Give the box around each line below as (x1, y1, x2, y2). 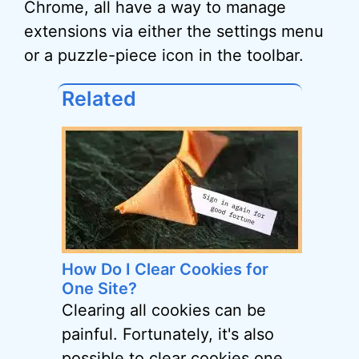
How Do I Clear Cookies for (61, 260, 268, 280)
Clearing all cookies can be (61, 301, 266, 321)
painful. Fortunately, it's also (61, 325, 274, 345)
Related (61, 87, 136, 111)
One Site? (61, 279, 137, 299)
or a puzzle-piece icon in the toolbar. (24, 46, 304, 66)
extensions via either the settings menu (24, 22, 324, 42)
